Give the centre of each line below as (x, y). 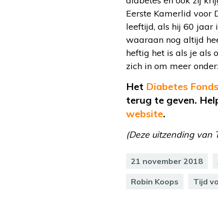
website (145, 114)
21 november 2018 (167, 161)
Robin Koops (155, 182)
